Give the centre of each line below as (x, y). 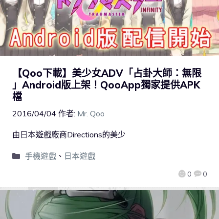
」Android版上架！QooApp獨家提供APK (106, 85)
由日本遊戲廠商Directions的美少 (69, 134)
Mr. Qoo (91, 113)
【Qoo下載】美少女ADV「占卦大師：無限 (107, 73)
